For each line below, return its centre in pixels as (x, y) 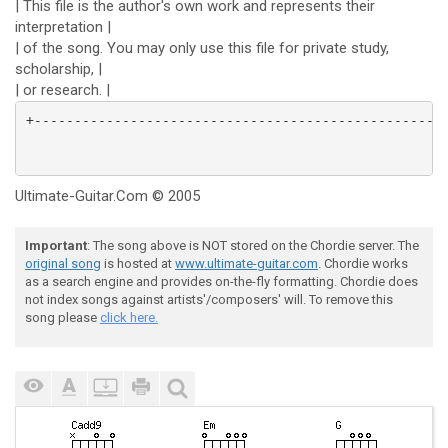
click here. (129, 317)
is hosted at (138, 263)
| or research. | (62, 90)
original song (63, 263)
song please (62, 317)
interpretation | (63, 27)
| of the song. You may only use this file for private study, (202, 48)
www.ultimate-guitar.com (246, 263)
